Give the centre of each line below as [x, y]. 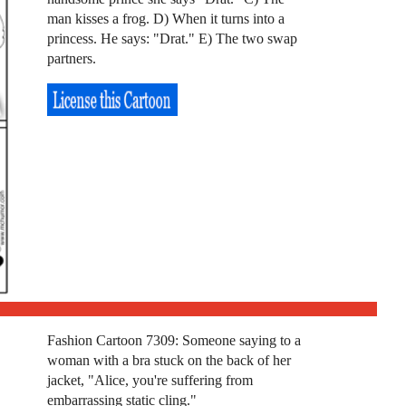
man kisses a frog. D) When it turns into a [165, 18]
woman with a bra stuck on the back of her [169, 360]
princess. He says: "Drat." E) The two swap [172, 38]
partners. [71, 58]
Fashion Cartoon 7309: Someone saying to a [174, 340]
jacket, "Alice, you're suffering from [150, 380]
